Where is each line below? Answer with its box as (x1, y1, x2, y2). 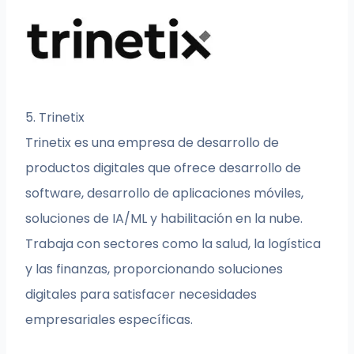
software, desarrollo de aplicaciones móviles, (25, 184, 304, 203)
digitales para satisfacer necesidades (25, 285, 258, 304)
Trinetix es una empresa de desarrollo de (25, 134, 280, 153)
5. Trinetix (25, 108, 85, 127)
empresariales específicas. (25, 311, 194, 330)
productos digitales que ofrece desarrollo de (25, 159, 302, 178)
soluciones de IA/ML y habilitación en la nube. (25, 209, 303, 228)
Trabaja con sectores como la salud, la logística (25, 235, 322, 254)
